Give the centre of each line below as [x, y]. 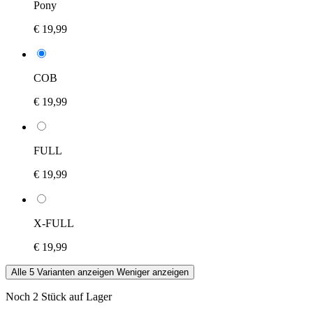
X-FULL [54, 223]
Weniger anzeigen [153, 272]
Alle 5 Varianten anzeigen [63, 272]
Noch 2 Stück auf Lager [59, 296]
